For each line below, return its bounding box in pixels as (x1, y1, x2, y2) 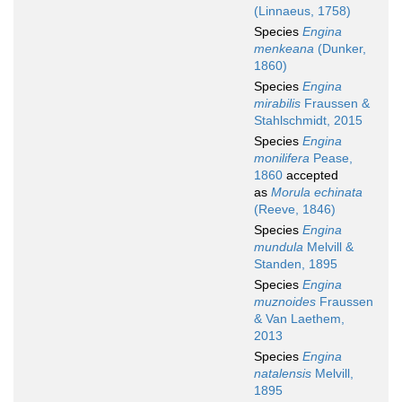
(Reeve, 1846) (254, 202, 336, 217)
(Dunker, (314, 41, 366, 57)
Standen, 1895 (254, 257, 337, 272)
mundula (254, 240, 303, 255)
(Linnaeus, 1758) (254, 4, 351, 19)
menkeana (254, 41, 314, 57)
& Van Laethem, (254, 311, 345, 327)
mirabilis (254, 96, 301, 111)
